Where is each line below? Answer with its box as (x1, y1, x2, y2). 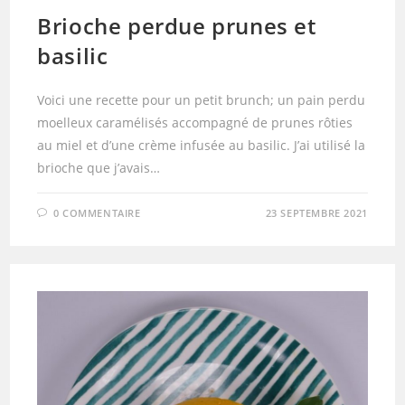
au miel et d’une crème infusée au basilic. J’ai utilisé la (37, 137, 366, 155)
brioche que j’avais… (37, 159, 161, 177)
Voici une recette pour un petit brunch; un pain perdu (37, 91, 366, 109)
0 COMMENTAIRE (52, 206, 141, 221)
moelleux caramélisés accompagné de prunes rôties (37, 114, 353, 132)
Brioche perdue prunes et (37, 11, 316, 42)
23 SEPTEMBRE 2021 (265, 206, 368, 221)
